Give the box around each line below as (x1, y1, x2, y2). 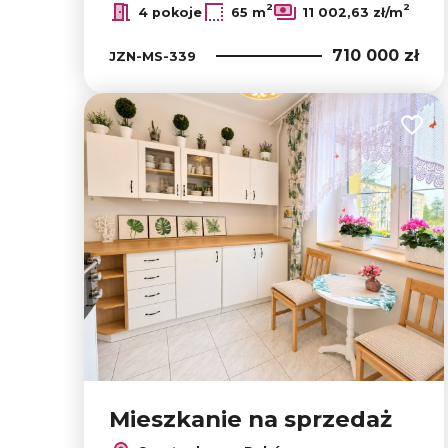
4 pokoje (138, 4, 202, 20)
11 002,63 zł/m (302, 4, 403, 20)
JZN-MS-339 (109, 47, 196, 64)
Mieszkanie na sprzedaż (109, 405, 392, 433)
